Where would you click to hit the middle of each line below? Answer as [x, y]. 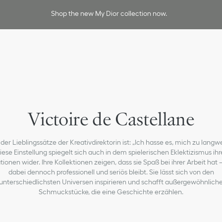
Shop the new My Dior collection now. [109, 13]
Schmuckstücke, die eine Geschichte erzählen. [111, 192]
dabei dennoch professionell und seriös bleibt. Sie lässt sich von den [111, 172]
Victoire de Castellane [111, 119]
